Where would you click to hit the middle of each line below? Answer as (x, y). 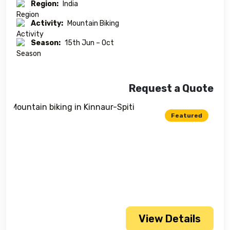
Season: (46, 43)
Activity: (47, 23)
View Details (170, 219)
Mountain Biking (93, 23)
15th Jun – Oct (89, 43)
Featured (187, 116)
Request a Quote (171, 88)
